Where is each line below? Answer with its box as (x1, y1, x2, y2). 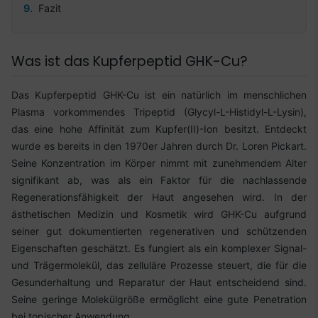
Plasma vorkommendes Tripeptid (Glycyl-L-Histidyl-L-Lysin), (11, 105, 307, 118)
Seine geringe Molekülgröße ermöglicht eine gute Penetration (11, 292, 307, 305)
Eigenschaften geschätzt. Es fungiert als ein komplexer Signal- (11, 241, 307, 254)
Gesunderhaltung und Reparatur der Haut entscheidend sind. (11, 275, 307, 288)
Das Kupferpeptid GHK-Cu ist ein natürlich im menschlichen (11, 88, 307, 101)
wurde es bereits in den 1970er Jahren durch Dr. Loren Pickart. (11, 139, 307, 152)
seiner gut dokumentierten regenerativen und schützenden (11, 224, 307, 237)
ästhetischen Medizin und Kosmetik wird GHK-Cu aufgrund (11, 207, 307, 220)
